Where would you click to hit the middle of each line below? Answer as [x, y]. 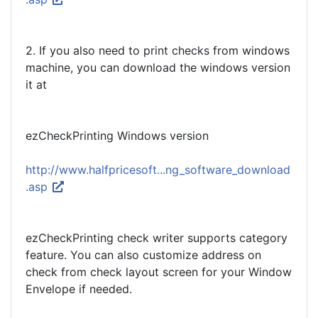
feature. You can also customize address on [143, 255]
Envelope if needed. [79, 289]
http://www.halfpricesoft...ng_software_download [158, 170]
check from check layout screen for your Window [159, 272]
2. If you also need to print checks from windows [158, 50]
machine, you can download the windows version [158, 67]
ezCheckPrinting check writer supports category [157, 238]
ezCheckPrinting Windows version [117, 136]
